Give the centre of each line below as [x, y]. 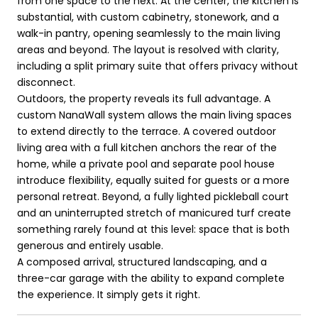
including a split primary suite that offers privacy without [158, 66]
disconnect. [46, 82]
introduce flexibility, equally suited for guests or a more [153, 180]
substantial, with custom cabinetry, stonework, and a [148, 17]
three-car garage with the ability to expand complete [151, 278]
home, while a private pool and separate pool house [146, 164]
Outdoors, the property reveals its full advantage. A [144, 98]
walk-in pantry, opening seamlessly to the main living [149, 33]
